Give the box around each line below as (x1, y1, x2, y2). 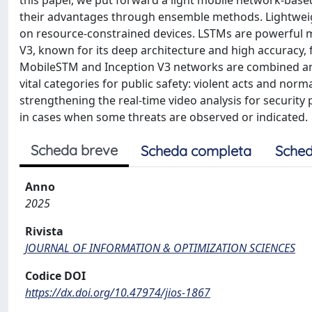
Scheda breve (31, 141, 118, 159)
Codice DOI (25, 268, 86, 283)
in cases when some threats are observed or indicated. (19, 109, 308, 125)
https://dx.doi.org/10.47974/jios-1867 (25, 285, 210, 300)
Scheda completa (141, 142, 251, 159)
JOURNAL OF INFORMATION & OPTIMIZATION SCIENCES (25, 240, 295, 256)
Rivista (25, 224, 63, 239)
